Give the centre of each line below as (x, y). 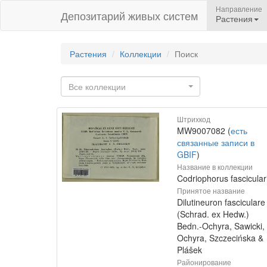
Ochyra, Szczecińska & (220, 238)
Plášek (190, 250)
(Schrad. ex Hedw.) (213, 214)
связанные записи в (216, 142)
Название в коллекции (215, 167)
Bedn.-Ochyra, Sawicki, (221, 226)
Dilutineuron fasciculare (221, 202)
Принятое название (211, 190)
